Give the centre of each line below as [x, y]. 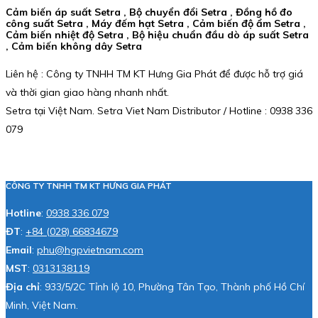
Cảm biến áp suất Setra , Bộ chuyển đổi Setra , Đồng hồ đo [149, 12]
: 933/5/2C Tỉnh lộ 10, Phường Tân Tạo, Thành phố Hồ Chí [172, 286]
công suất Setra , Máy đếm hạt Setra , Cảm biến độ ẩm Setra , [156, 23]
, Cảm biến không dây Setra [74, 46]
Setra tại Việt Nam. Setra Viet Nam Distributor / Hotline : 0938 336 [159, 111]
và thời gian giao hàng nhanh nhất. [87, 93]
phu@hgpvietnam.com [90, 250]
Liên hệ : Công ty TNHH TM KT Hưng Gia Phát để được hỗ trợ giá [154, 74]
